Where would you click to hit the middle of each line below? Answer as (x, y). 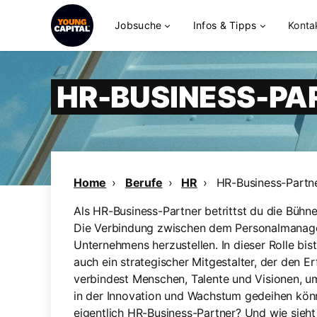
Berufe (144, 183)
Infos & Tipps (225, 25)
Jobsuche (138, 25)
